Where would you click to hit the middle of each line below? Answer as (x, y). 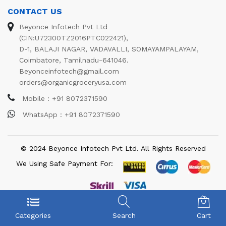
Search (124, 215)
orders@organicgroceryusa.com (73, 82)
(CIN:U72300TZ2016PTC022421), (74, 38)
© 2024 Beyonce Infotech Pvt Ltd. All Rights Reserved (113, 148)
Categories (33, 215)
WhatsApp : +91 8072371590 (70, 115)
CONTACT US (35, 11)
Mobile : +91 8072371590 (64, 98)
